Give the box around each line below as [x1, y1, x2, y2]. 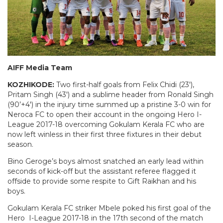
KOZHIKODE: [7, 80, 54, 89]
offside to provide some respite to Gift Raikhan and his [7, 176, 196, 186]
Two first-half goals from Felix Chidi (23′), [54, 80, 194, 89]
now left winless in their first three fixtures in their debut [7, 129, 202, 139]
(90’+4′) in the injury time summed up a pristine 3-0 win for [7, 100, 211, 109]
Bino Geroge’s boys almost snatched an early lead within [7, 156, 204, 166]
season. [7, 139, 33, 149]
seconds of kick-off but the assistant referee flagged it [7, 166, 196, 176]
